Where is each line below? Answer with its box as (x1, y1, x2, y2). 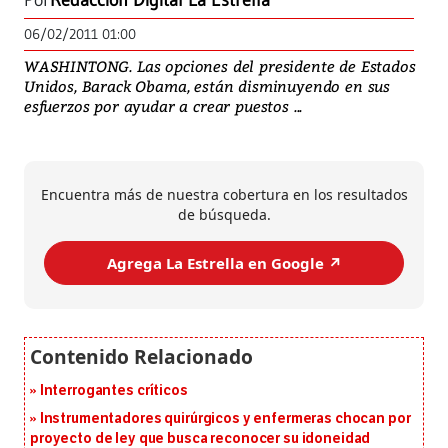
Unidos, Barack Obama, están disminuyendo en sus (24, 76, 391, 97)
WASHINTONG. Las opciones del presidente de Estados (24, 56, 416, 77)
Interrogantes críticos (39, 382, 188, 400)
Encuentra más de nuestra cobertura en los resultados (40, 185, 408, 205)
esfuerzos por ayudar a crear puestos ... (24, 96, 303, 117)
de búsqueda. (177, 205, 271, 225)
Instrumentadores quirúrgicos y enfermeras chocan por (39, 410, 411, 428)
